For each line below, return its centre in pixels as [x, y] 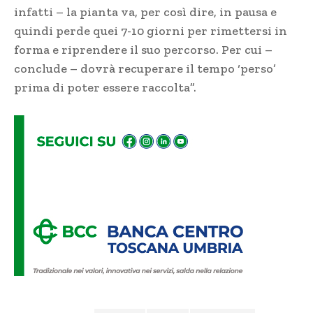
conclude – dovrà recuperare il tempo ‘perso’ [145, 68]
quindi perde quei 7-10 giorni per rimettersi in [151, 30]
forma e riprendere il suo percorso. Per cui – [143, 49]
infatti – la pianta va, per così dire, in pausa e [145, 12]
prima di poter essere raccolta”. [107, 87]
